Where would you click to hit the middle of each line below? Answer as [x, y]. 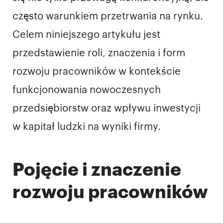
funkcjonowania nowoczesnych [87, 90]
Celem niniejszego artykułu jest [86, 35]
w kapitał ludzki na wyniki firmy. [87, 127]
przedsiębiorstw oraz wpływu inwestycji [107, 108]
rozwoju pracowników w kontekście [97, 71]
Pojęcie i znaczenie [97, 169]
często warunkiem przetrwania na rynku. [108, 16]
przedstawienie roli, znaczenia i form [99, 53]
